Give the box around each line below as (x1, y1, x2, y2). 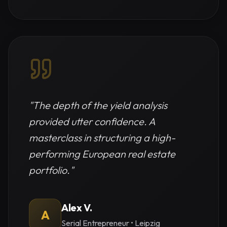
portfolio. (29, 164, 70, 176)
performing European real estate (29, 147, 175, 160)
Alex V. (61, 201, 92, 214)
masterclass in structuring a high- (29, 131, 175, 144)
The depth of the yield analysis (32, 99, 167, 111)
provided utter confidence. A (29, 115, 155, 128)
